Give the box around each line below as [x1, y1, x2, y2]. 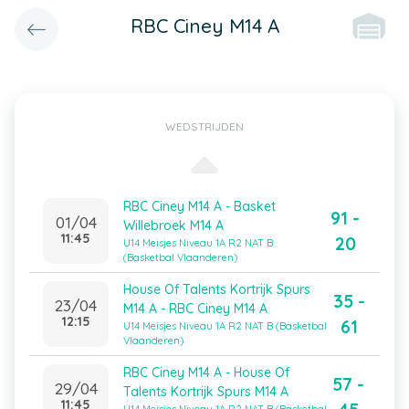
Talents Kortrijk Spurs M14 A [123, 383, 288, 400]
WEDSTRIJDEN [165, 120, 244, 133]
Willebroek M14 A [123, 217, 224, 234]
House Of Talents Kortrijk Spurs [123, 281, 310, 298]
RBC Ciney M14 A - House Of [123, 364, 289, 381]
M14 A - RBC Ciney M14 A [123, 300, 267, 317]
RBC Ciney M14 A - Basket [123, 198, 276, 215]
